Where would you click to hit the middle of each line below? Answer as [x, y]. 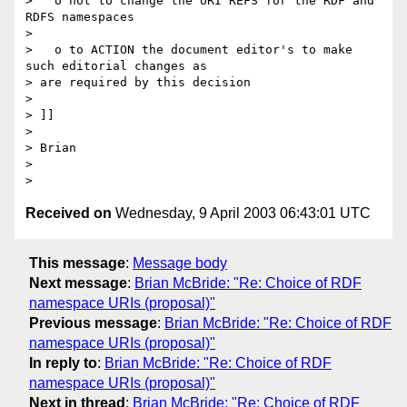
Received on [69, 213]
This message [77, 263]
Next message [78, 283]
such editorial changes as [120, 66]
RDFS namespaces [80, 17]
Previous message [93, 323]
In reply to [63, 362]
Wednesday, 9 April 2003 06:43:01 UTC [241, 213]
